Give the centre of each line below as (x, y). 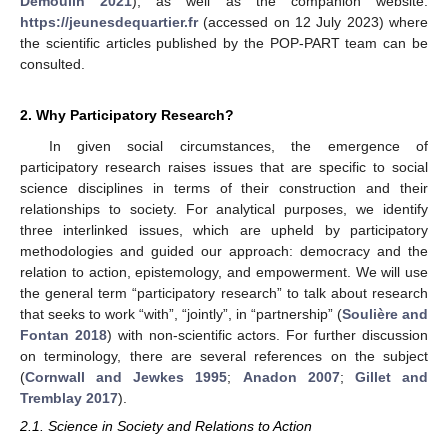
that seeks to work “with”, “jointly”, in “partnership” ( (181, 313)
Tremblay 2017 (69, 397)
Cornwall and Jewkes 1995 (126, 376)
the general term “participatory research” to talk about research (224, 292)
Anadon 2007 (291, 376)
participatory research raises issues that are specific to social (224, 166)
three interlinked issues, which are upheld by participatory (224, 229)
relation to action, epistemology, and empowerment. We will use (224, 271)
